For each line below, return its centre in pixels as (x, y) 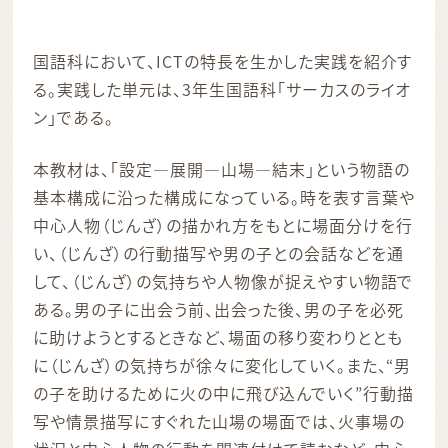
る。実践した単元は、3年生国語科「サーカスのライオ (222, 88)
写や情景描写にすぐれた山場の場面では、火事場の (219, 420)
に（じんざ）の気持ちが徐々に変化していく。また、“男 (222, 364)
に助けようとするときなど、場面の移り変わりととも (218, 336)
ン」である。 (74, 116)
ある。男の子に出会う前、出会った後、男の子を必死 (218, 308)
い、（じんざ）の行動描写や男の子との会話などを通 (218, 252)
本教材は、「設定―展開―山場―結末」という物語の (221, 168)
